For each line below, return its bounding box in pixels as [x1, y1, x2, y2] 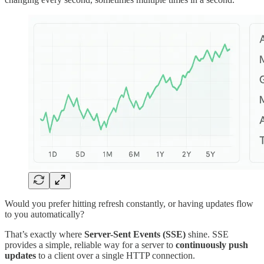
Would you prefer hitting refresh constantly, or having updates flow [5, 198, 253, 209]
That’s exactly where [5, 229, 84, 239]
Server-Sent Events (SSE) [84, 229, 186, 239]
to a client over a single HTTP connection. [36, 250, 195, 260]
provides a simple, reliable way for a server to [5, 239, 176, 250]
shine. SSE [186, 229, 229, 239]
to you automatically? [5, 209, 84, 219]
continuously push [176, 239, 248, 250]
